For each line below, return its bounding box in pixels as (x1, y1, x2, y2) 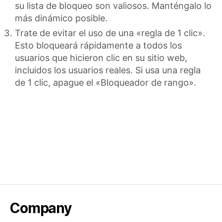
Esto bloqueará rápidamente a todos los (15, 40, 182, 51)
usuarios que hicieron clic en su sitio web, (15, 53, 187, 63)
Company (10, 199, 71, 217)
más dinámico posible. (15, 13, 108, 23)
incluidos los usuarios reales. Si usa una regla (15, 65, 201, 75)
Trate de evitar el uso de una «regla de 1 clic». (15, 28, 205, 38)
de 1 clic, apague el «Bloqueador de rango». (15, 77, 196, 88)
